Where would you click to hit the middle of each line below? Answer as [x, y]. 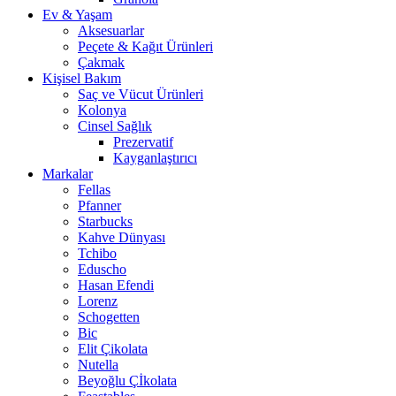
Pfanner [99, 206]
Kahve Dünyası [122, 237]
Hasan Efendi [116, 285]
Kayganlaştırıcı [155, 158]
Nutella [98, 365]
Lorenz [98, 301]
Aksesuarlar [111, 30]
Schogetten [109, 317]
